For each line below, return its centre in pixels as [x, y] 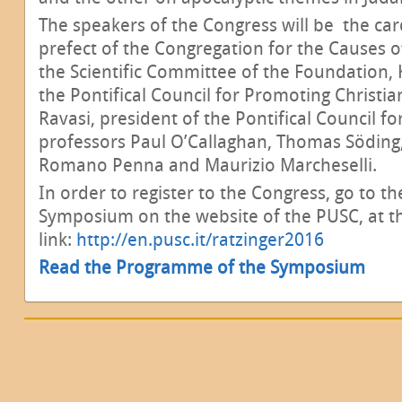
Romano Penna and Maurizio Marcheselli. [208, 165]
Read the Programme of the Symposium [202, 267]
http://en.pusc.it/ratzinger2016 [200, 239]
